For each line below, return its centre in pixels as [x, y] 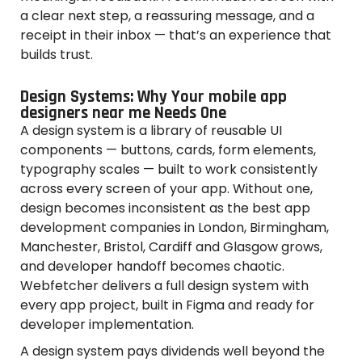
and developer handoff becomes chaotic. [152, 266]
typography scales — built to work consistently [169, 169]
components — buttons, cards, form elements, [168, 149]
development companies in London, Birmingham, [175, 227]
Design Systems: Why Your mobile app [154, 97]
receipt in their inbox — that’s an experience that [176, 36]
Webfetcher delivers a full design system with [164, 285]
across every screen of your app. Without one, [166, 188]
